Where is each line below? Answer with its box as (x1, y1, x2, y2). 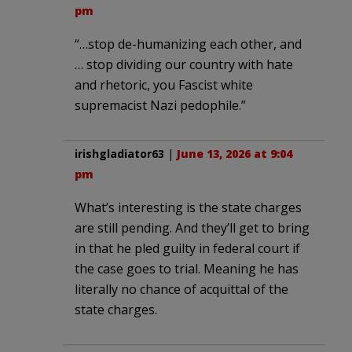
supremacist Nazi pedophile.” (75, 96, 246, 114)
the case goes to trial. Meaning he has (75, 259, 299, 277)
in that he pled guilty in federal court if (75, 239, 300, 257)
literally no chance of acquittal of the (75, 280, 288, 298)
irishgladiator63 (75, 145, 164, 161)
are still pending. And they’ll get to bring (75, 218, 310, 236)
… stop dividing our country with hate (75, 55, 293, 73)
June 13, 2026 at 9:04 (177, 145, 292, 161)
